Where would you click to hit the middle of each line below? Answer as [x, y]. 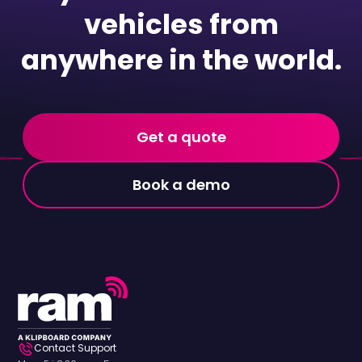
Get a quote [181, 137]
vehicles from [181, 24]
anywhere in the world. [181, 59]
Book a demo [181, 184]
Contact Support [76, 347]
